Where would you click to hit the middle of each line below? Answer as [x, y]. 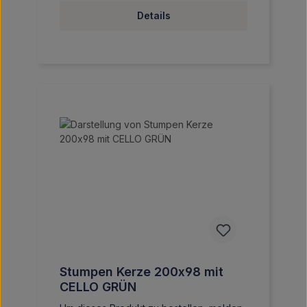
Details [153, 15]
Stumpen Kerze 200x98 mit [142, 272]
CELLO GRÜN [98, 287]
